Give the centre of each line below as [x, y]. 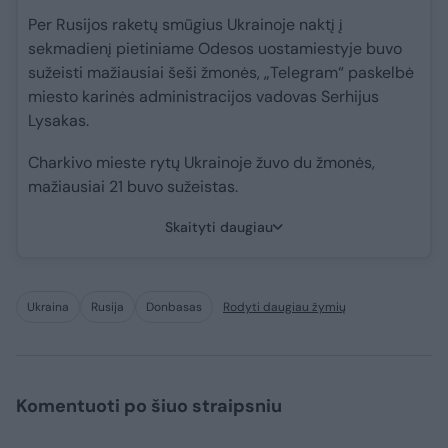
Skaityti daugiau [219, 227]
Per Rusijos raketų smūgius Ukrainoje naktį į [185, 25]
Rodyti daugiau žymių [284, 307]
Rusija [107, 307]
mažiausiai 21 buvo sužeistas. [133, 187]
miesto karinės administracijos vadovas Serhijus [203, 97]
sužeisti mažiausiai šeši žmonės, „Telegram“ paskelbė [221, 73]
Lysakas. [58, 121]
